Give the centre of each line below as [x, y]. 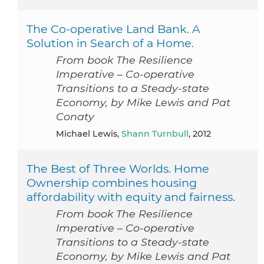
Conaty [75, 116]
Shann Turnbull [155, 133]
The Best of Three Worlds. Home [118, 168]
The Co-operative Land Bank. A [113, 29]
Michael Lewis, [93, 133]
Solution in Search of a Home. [110, 43]
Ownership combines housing [112, 182]
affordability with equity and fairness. [131, 197]
